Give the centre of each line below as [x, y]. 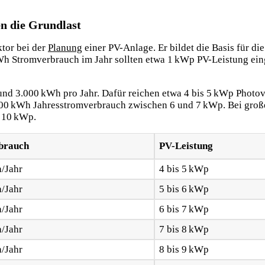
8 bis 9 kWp [184, 249]
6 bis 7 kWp [184, 209]
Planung [65, 47]
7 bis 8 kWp [184, 229]
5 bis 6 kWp [184, 189]
